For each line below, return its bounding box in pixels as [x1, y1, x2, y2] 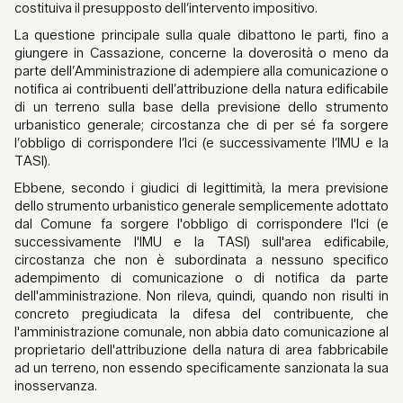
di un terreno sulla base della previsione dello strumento [14, 99, 389, 116]
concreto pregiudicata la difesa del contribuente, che [14, 306, 389, 323]
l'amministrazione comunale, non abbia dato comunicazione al [14, 324, 389, 341]
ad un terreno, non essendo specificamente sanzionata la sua [14, 360, 389, 377]
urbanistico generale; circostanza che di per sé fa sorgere [14, 117, 389, 134]
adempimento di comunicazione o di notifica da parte [14, 270, 389, 287]
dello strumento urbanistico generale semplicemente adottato [14, 198, 389, 215]
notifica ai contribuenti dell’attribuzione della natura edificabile [14, 81, 389, 98]
